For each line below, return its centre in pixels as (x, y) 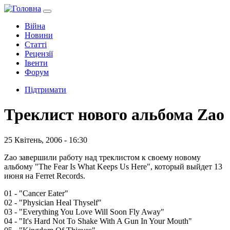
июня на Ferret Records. (45, 176)
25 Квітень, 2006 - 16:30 (46, 140)
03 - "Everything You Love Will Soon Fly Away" (84, 212)
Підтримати (45, 90)
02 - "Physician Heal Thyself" (53, 202)
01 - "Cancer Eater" (36, 193)
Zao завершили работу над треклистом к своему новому (102, 157)
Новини (39, 35)
